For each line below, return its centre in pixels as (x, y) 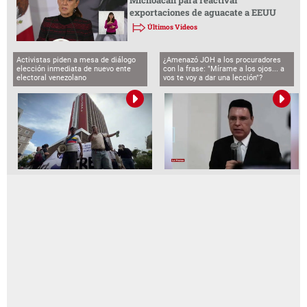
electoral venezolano (52, 78)
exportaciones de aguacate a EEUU (202, 12)
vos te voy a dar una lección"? (213, 78)
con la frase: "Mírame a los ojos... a (224, 69)
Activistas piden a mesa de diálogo (76, 60)
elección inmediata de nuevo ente (74, 69)
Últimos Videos (172, 27)
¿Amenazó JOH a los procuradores (222, 60)
